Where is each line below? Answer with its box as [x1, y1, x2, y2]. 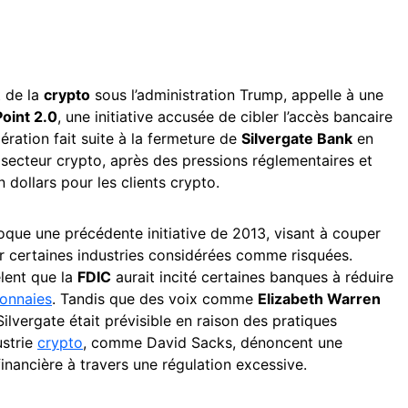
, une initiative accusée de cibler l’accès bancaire [57, 107, 393, 126]
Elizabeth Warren [258, 289, 381, 308]
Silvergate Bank [241, 128, 352, 148]
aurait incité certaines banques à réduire [111, 267, 393, 286]
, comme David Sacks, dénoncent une [83, 332, 342, 352]
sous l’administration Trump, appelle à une [90, 85, 383, 104]
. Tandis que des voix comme [52, 289, 258, 308]
